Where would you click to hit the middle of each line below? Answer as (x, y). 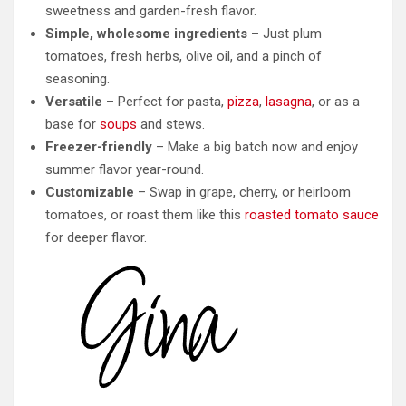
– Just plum (285, 34)
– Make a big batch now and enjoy (255, 147)
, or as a (336, 102)
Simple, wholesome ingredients (146, 34)
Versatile (74, 102)
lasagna (289, 102)
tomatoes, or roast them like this (145, 215)
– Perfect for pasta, (165, 102)
